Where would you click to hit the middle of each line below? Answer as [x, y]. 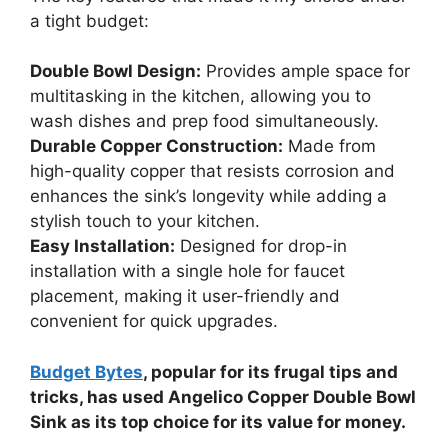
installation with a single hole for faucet [187, 271]
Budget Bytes [86, 371]
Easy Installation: [102, 246]
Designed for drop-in [261, 246]
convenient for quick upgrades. [154, 321]
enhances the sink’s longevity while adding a [208, 196]
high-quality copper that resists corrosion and [212, 171]
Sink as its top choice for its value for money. [218, 421]
